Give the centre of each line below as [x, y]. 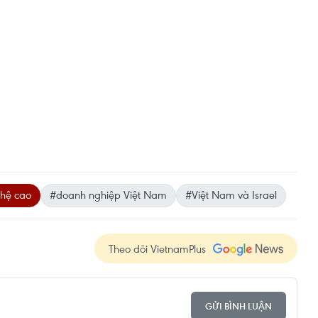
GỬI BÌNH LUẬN [238, 306]
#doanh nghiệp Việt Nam [108, 195]
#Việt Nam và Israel [231, 195]
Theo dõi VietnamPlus [157, 249]
